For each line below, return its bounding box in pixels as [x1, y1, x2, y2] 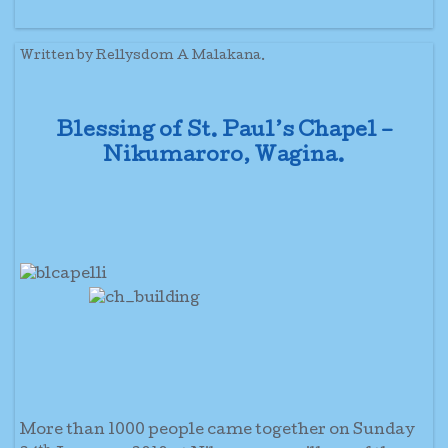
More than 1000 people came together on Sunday [20, 423, 415, 439]
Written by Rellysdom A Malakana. [20, 50, 265, 63]
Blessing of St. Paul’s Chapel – [55, 122, 393, 142]
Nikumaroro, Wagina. [103, 147, 345, 167]
